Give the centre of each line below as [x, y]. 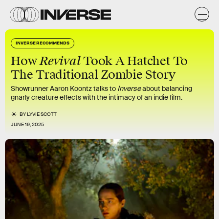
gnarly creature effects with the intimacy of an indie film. [97, 97]
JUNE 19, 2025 [27, 124]
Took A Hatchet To [134, 61]
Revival [60, 61]
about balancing [166, 88]
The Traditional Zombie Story [93, 75]
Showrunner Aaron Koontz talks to [64, 88]
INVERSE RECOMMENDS [43, 43]
